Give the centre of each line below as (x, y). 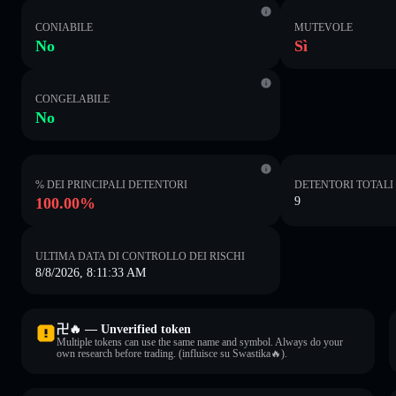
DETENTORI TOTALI (344, 184)
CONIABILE (64, 27)
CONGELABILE (72, 99)
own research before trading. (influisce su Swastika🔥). (172, 353)
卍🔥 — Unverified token (124, 329)
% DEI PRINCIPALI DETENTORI (111, 184)
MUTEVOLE (324, 27)
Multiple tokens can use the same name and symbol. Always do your (200, 342)
